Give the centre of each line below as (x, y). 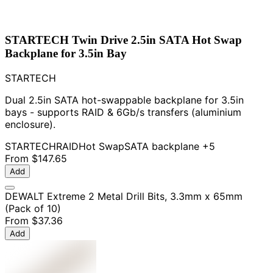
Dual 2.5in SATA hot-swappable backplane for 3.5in (124, 100)
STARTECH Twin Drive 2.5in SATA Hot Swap (123, 40)
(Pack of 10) (33, 209)
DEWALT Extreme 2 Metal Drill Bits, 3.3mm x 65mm (124, 197)
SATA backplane (162, 147)
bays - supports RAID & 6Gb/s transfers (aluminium (123, 112)
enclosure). (30, 125)
